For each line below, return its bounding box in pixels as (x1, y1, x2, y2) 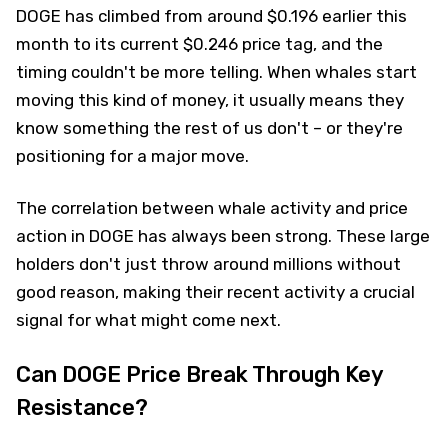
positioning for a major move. (16, 145, 249, 166)
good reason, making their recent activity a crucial (16, 281, 415, 302)
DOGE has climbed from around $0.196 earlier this (16, 5, 407, 26)
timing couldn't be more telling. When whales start (16, 61, 417, 82)
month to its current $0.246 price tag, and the (16, 33, 383, 54)
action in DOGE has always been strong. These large (16, 225, 430, 246)
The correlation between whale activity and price (16, 197, 408, 218)
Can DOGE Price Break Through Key (16, 360, 383, 388)
